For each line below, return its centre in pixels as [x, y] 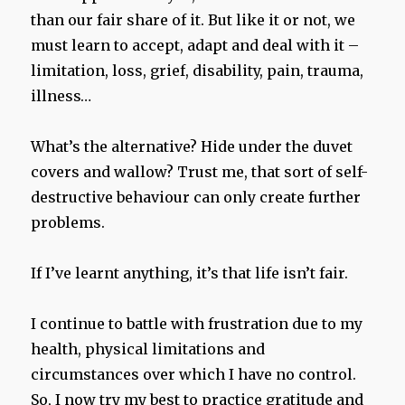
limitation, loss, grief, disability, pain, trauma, [198, 71]
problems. [68, 223]
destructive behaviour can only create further [196, 198]
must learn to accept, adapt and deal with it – [195, 46]
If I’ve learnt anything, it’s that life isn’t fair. [190, 273]
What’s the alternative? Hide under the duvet [192, 147]
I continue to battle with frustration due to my [197, 324]
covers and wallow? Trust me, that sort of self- [200, 172]
